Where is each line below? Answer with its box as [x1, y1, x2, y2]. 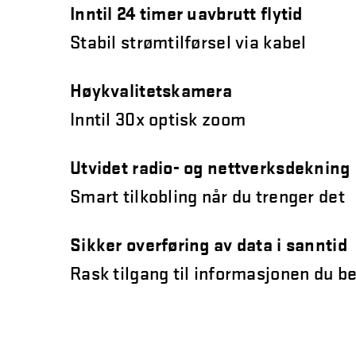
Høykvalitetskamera [70, 78, 233, 102]
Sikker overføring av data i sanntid [70, 232, 347, 256]
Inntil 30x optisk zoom [70, 106, 246, 130]
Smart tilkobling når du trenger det [70, 184, 350, 207]
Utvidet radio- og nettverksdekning [70, 155, 350, 179]
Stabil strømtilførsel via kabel [70, 29, 315, 53]
